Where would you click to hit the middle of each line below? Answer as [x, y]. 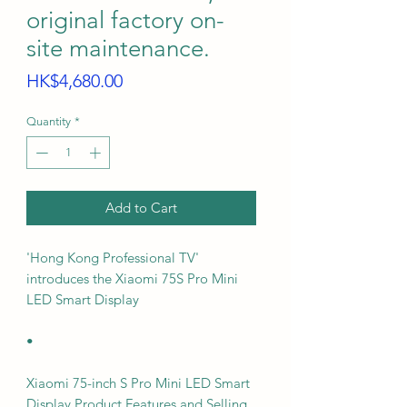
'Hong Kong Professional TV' [113, 257]
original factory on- [125, 20]
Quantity [49, 121]
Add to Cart [141, 207]
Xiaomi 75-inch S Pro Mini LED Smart [138, 382]
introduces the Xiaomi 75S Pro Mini [132, 278]
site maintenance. [118, 49]
